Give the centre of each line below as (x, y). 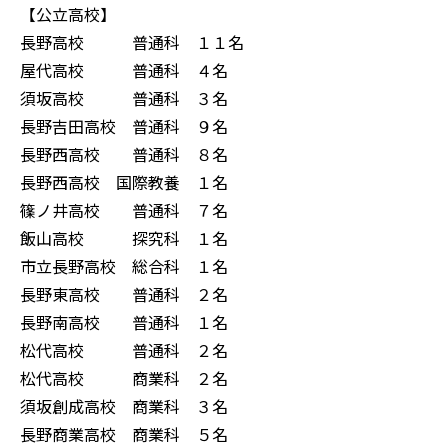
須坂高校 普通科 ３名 (124, 98)
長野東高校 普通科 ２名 (124, 294)
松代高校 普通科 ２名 (124, 350)
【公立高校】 (68, 14)
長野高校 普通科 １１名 (132, 42)
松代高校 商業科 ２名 (124, 378)
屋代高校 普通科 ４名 (124, 70)
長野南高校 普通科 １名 (124, 322)
